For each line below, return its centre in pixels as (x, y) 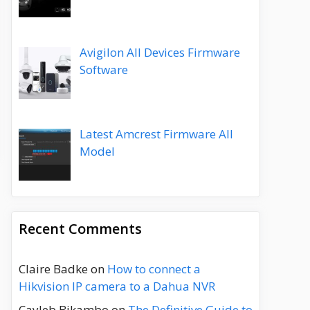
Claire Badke (53, 269)
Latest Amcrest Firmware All (156, 134)
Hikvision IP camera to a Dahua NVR (117, 286)
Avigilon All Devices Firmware (159, 53)
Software (103, 70)
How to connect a (154, 269)
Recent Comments (80, 229)
